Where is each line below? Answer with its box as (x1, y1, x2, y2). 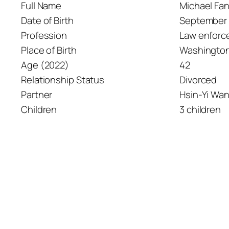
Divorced (179, 73, 217, 87)
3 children (179, 103, 221, 117)
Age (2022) (21, 58, 69, 72)
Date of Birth (21, 14, 74, 28)
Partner (21, 88, 53, 102)
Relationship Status (21, 73, 105, 87)
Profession (21, 29, 67, 42)
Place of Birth (21, 43, 77, 57)
